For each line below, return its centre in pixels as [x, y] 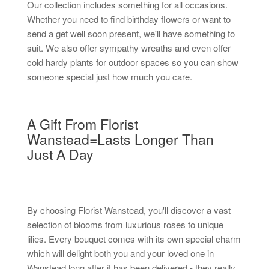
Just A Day [60, 154]
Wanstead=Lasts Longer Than [120, 139]
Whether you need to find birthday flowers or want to [129, 19]
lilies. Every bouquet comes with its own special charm [134, 239]
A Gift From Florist [83, 124]
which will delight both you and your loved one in [120, 253]
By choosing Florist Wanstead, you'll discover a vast [129, 210]
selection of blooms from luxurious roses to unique [125, 225]
